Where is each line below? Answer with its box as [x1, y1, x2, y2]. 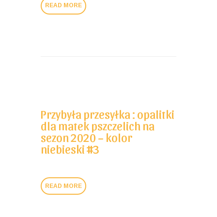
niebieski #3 [41, 142, 99, 156]
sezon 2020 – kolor [41, 130, 132, 144]
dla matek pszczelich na [41, 119, 155, 133]
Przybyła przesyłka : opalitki [41, 107, 174, 121]
